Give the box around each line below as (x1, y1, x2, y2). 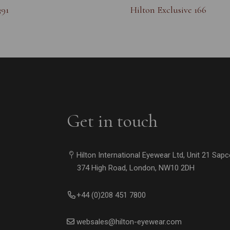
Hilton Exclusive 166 (130, 4, 206, 16)
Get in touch (66, 110, 158, 132)
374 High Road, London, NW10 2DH (66, 163, 195, 173)
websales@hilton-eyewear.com (76, 217, 182, 227)
